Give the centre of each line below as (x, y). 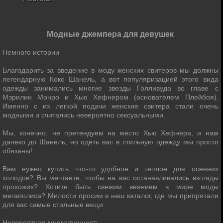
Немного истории (31, 52)
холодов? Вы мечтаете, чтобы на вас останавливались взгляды (111, 178)
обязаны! (17, 151)
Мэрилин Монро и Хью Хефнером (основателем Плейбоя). (111, 97)
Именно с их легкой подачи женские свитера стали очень (111, 106)
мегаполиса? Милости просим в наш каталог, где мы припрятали (111, 196)
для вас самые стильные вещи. (54, 205)
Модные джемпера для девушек (111, 34)
